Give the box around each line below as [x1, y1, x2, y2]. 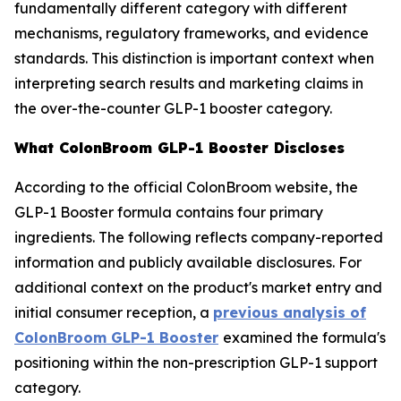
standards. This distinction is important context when [14, 49, 374, 67]
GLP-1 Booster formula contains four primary [14, 203, 323, 221]
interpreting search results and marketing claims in [14, 74, 363, 92]
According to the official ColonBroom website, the [14, 178, 358, 196]
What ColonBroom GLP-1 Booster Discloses [14, 139, 345, 157]
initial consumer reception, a [14, 303, 213, 321]
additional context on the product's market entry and [14, 278, 382, 296]
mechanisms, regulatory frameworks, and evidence [14, 24, 369, 42]
